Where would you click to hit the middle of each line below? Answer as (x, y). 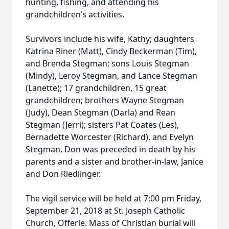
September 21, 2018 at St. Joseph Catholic (105, 211)
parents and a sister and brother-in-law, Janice (114, 162)
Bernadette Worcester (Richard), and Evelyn (110, 137)
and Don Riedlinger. (63, 174)
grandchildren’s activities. (75, 14)
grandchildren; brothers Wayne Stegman (105, 100)
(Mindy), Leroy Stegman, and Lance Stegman (111, 76)
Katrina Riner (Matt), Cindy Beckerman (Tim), (111, 51)
